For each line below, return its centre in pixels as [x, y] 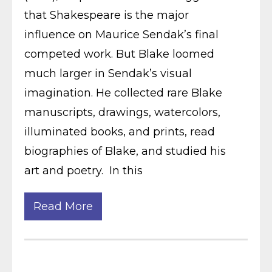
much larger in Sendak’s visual [108, 73]
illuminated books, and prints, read [120, 132]
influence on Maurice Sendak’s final [121, 35]
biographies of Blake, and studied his [125, 151]
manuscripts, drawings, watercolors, [122, 112]
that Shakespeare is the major [107, 15]
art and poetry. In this [83, 171]
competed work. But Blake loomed [119, 54]
